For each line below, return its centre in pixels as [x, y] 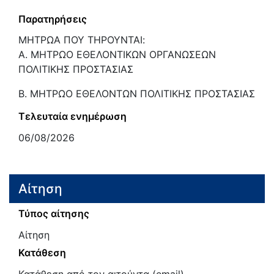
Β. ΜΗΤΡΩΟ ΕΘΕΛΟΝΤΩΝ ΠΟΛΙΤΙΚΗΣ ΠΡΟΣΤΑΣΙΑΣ [137, 94]
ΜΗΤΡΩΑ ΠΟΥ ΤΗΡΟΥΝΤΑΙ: [82, 40]
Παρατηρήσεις [53, 19]
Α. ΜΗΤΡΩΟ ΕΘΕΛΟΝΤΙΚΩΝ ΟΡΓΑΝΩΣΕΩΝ [117, 55]
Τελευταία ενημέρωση [72, 117]
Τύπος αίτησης [54, 214]
